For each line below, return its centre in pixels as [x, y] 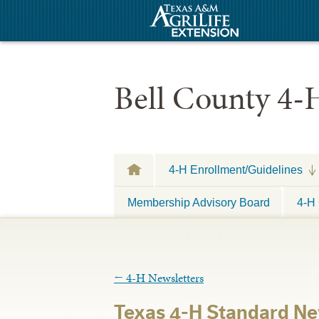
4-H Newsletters [163, 278]
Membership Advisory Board [199, 202]
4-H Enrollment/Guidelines [236, 169]
